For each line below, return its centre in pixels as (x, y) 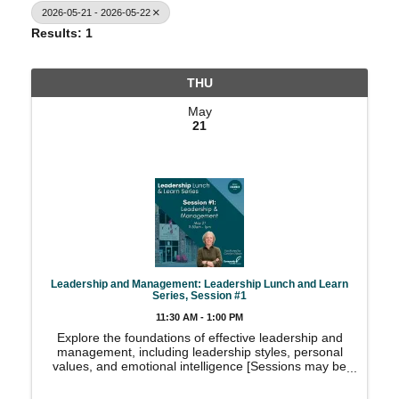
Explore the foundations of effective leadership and (199, 338)
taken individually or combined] (199, 380)
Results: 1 (62, 33)
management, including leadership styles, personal (199, 352)
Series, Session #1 (199, 295)
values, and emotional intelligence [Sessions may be (199, 366)
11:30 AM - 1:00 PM (199, 317)
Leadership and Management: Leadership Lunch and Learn (199, 284)
